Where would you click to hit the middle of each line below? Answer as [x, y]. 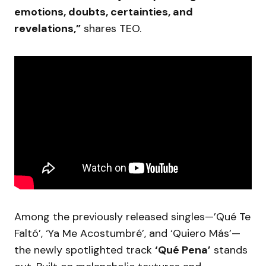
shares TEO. [111, 28]
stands [229, 250]
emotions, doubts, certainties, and [104, 12]
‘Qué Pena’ [183, 250]
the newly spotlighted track [85, 250]
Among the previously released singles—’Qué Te [132, 216]
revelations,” [47, 28]
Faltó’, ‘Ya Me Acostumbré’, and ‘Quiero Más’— [127, 233]
